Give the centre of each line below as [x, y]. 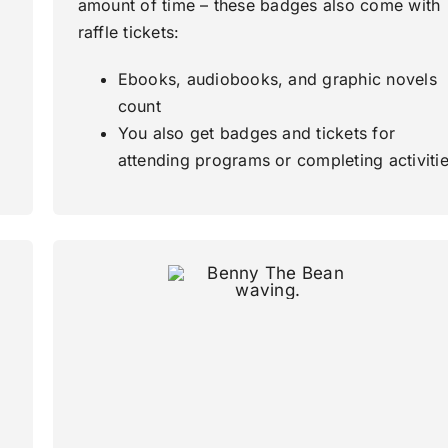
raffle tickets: [128, 32]
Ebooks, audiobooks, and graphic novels [277, 79]
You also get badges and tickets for [256, 133]
